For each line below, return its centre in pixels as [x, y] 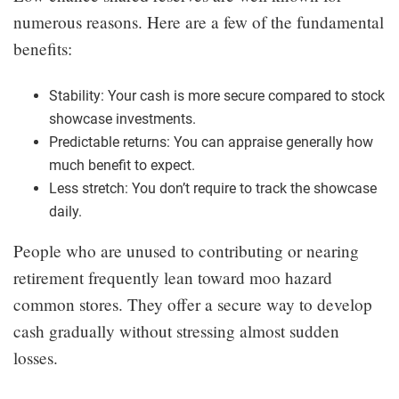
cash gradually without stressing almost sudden [176, 330]
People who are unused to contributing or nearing [186, 250]
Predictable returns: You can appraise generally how [211, 142]
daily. [65, 211]
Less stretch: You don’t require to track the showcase [213, 188]
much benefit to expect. [122, 165]
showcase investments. [122, 118]
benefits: [43, 48]
